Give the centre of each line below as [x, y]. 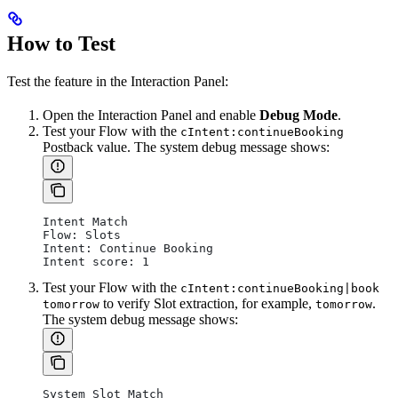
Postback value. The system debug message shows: [186, 147]
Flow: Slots [82, 235]
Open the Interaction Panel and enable [151, 115]
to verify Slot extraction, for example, [207, 304]
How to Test [61, 44]
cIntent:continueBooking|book [280, 289]
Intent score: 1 [96, 262]
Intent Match [85, 222]
